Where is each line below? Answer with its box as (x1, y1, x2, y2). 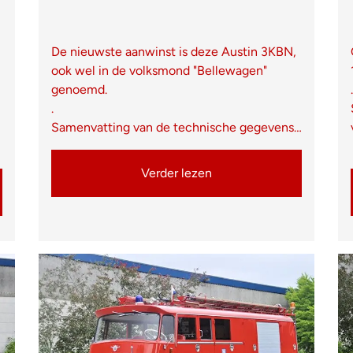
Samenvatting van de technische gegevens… (51, 119, 302, 135)
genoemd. (51, 81, 107, 97)
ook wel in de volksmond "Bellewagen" (51, 62, 267, 78)
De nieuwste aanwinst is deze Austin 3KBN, (51, 43, 296, 59)
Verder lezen (141, 165, 212, 180)
